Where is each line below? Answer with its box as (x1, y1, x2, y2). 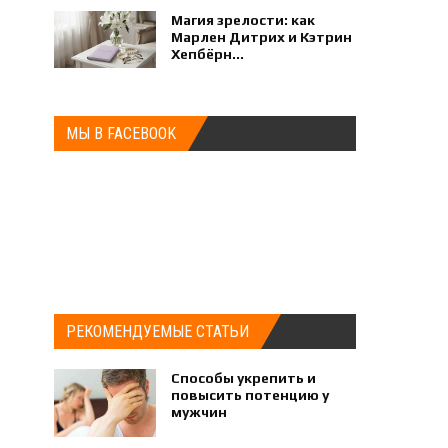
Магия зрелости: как (171, 12, 316, 28)
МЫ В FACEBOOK (66, 124, 177, 143)
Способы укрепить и (171, 370, 317, 386)
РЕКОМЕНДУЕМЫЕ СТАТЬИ (66, 322, 250, 341)
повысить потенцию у (171, 387, 330, 403)
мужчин (171, 404, 228, 420)
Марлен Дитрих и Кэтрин (171, 29, 353, 45)
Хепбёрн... (171, 46, 245, 62)
